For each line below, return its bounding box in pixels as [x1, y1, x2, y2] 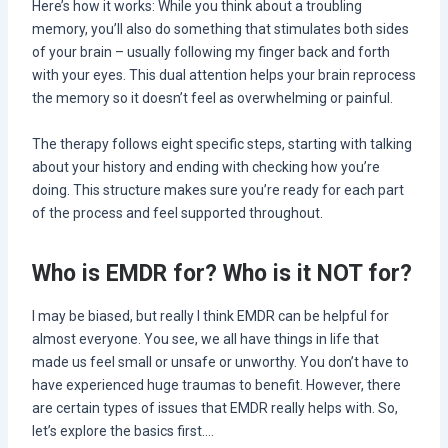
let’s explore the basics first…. [31, 423, 214, 440]
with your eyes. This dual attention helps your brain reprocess [31, 67, 416, 84]
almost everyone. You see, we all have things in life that [31, 331, 379, 348]
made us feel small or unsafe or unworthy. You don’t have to [31, 354, 409, 371]
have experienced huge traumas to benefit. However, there [31, 377, 401, 394]
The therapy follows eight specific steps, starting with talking [31, 135, 412, 152]
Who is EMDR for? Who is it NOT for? [31, 260, 412, 288]
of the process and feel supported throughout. [31, 204, 323, 221]
